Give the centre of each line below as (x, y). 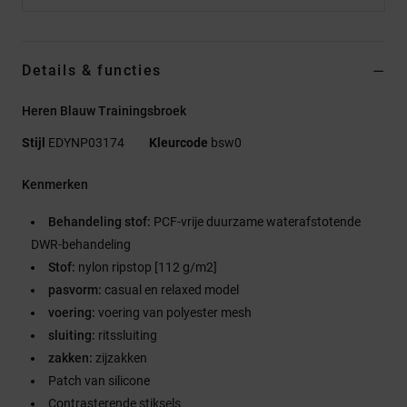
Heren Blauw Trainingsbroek (104, 110)
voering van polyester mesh (175, 312)
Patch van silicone (99, 380)
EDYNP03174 (86, 142)
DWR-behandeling (81, 244)
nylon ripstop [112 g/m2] (148, 267)
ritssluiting (128, 335)
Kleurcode (179, 142)
